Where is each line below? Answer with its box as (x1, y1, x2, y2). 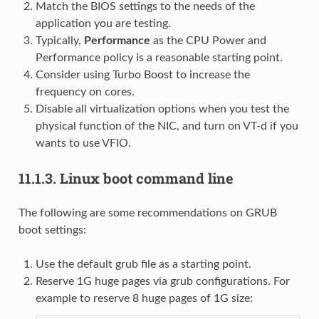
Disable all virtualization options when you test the (35, 103, 289, 115)
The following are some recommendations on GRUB (18, 206, 277, 219)
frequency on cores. (35, 85, 135, 98)
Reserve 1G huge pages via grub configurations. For (35, 275, 290, 287)
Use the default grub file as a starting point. (35, 258, 251, 270)
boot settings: (18, 224, 86, 236)
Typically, (35, 34, 84, 46)
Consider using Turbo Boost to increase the (35, 68, 250, 80)
